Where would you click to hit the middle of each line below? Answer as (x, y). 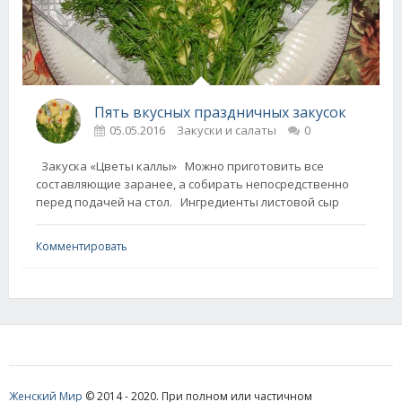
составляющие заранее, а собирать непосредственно (192, 184)
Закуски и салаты (227, 130)
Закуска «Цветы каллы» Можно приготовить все (180, 166)
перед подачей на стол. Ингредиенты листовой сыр (188, 201)
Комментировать (82, 246)
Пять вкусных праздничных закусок (220, 112)
